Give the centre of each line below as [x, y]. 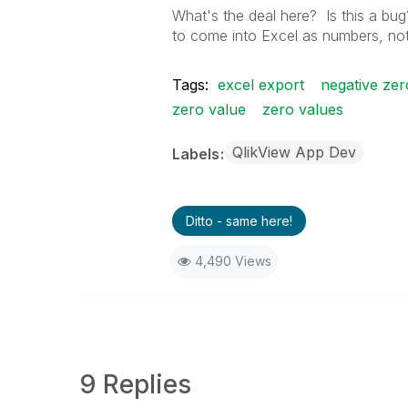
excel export [260, 85]
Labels [197, 154]
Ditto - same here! [239, 221]
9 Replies [135, 384]
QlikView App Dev [294, 152]
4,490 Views [233, 261]
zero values [302, 109]
